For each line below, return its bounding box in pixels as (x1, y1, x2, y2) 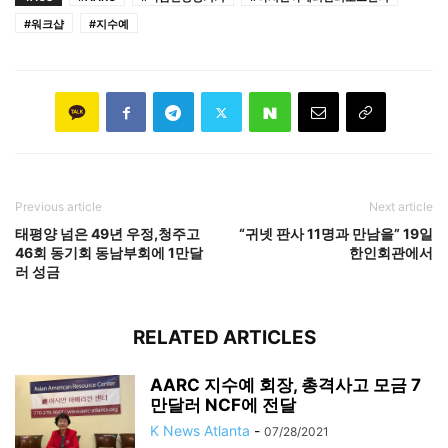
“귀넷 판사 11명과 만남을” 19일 (239, 225, 433, 243)
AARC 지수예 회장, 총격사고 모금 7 (150, 375, 421, 396)
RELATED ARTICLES (132, 326, 316, 350)
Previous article (15, 199, 102, 215)
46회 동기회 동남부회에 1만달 (15, 244, 203, 262)
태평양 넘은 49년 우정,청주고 (15, 225, 200, 243)
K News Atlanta (150, 422, 250, 440)
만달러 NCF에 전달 (150, 395, 296, 416)
